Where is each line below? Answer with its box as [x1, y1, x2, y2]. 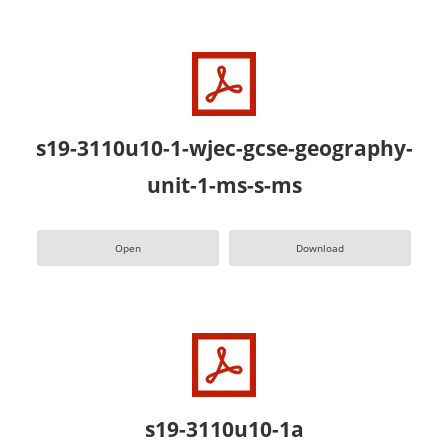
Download [295, 241, 344, 255]
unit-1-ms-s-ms [146, 170, 302, 199]
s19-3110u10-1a [144, 415, 304, 444]
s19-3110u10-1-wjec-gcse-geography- [35, 133, 413, 162]
